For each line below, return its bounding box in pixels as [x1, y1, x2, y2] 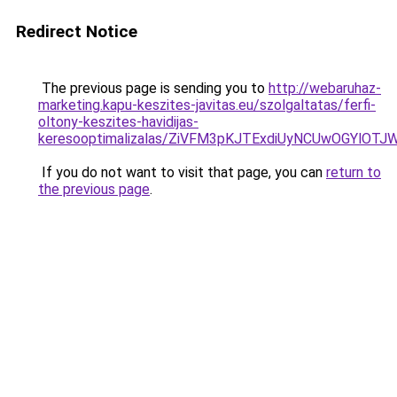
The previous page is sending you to [38, 80, 269, 97]
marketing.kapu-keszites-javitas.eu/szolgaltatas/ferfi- [38, 97, 376, 113]
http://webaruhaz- [269, 80, 381, 97]
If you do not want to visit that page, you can [38, 164, 326, 181]
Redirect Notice [16, 21, 137, 42]
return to [326, 164, 381, 181]
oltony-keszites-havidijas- [38, 113, 198, 130]
